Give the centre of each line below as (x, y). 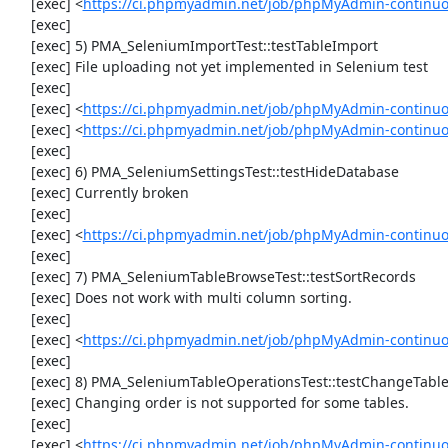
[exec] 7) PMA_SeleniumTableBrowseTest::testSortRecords (20, 276)
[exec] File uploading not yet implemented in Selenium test (20, 66)
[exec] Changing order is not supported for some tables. (20, 402)
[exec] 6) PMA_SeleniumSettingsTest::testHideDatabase (20, 171)
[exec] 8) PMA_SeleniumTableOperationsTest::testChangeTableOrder (20, 381)
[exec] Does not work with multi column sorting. (20, 297)
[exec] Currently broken (20, 192)
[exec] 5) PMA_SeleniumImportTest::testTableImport (20, 45)
